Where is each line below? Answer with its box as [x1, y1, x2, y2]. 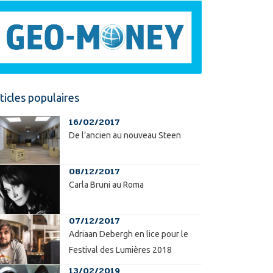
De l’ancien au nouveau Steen [68, 130, 181, 140]
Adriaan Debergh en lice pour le [68, 229, 188, 239]
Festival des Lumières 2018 [68, 245, 172, 255]
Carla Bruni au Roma [68, 179, 144, 190]
